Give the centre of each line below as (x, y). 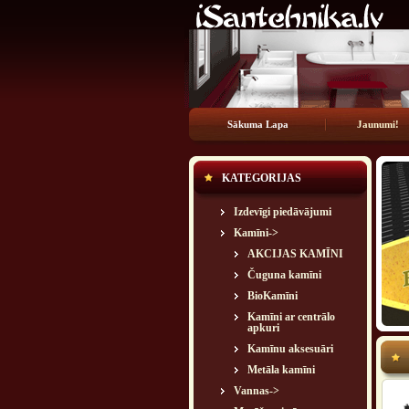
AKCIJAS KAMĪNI (295, 254)
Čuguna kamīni (284, 275)
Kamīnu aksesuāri (290, 349)
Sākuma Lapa (257, 124)
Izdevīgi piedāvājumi (283, 212)
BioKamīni (273, 296)
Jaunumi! (378, 124)
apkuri (263, 328)
